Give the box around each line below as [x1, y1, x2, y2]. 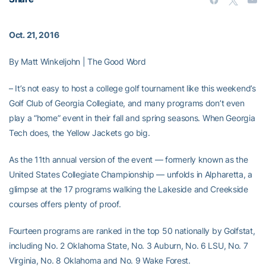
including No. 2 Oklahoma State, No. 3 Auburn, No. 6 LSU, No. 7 [9, 240, 248, 251]
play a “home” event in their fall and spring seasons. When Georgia [9, 113, 255, 123]
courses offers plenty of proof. [9, 199, 121, 209]
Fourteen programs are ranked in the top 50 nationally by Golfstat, [9, 226, 255, 236]
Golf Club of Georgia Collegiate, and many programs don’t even [9, 98, 245, 108]
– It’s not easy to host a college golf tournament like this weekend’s [9, 83, 256, 93]
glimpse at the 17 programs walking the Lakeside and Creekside [9, 184, 248, 194]
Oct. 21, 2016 [9, 30, 59, 40]
